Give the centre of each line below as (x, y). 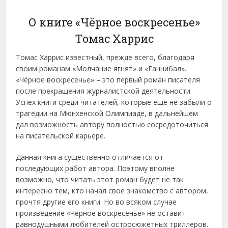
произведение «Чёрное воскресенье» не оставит (101, 213)
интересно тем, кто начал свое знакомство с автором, (112, 191)
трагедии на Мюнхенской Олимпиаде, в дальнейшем (107, 113)
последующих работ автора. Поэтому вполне (95, 168)
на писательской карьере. (61, 136)
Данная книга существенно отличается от (90, 157)
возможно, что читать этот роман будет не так (100, 180)
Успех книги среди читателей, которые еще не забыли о (114, 102)
